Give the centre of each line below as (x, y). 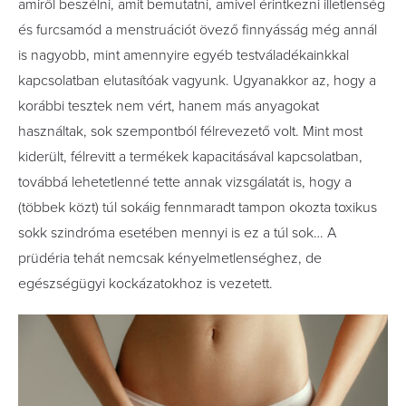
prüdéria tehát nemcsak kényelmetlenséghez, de (170, 258)
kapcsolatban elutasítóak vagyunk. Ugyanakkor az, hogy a (197, 81)
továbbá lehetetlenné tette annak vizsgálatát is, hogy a (185, 182)
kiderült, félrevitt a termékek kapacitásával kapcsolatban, (190, 157)
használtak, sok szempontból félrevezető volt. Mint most (190, 131)
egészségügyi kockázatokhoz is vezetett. (145, 284)
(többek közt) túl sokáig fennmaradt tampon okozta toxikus (198, 208)
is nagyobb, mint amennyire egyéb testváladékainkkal (184, 55)
